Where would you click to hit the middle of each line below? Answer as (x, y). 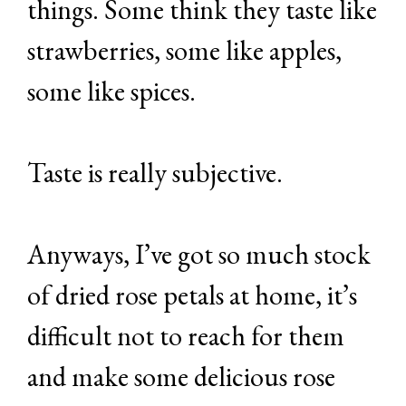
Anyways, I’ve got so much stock (199, 254)
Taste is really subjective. (155, 172)
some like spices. (111, 91)
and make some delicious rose (181, 376)
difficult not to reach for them (186, 335)
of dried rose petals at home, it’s (192, 295)
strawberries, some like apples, (184, 50)
